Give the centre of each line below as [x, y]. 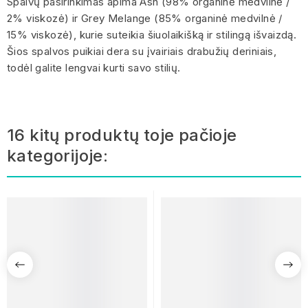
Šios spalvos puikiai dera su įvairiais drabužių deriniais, [142, 51]
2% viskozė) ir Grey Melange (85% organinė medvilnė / [145, 18]
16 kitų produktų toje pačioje [122, 135]
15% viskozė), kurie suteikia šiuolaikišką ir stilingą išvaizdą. [152, 34]
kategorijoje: [58, 155]
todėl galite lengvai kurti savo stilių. [94, 67]
